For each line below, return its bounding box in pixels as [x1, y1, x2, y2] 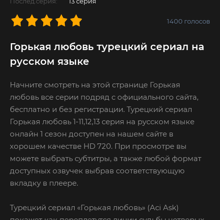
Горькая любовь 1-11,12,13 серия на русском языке [10, 116, 194, 126]
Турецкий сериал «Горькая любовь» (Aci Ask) [10, 202, 179, 212]
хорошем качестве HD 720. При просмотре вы [10, 141, 187, 151]
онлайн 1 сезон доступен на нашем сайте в [10, 129, 173, 138]
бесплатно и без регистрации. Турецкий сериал [10, 104, 192, 114]
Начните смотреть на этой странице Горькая [10, 80, 180, 89]
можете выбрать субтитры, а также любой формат [10, 153, 201, 163]
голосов [183, 17, 210, 26]
